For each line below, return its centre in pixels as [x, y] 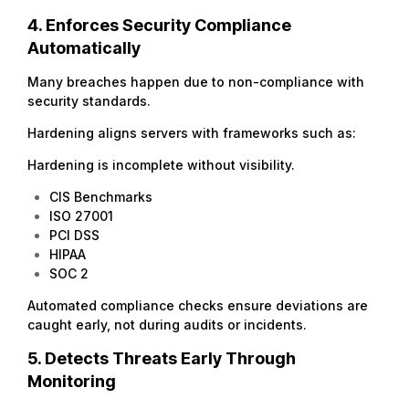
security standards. [89, 100]
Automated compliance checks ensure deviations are [198, 305]
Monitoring [72, 381]
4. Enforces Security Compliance [159, 25]
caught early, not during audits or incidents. [167, 324]
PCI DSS [74, 235]
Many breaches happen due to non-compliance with [196, 81]
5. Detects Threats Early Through [162, 358]
